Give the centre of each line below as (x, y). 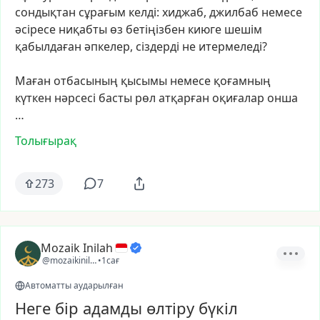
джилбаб (234, 12)
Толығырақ (46, 141)
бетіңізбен (155, 29)
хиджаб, (184, 12)
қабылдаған (48, 46)
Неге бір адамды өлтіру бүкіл (126, 308)
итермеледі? (233, 46)
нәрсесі (75, 98)
